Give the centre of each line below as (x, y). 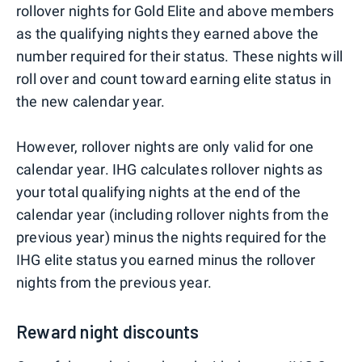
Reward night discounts (108, 332)
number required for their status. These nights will (180, 57)
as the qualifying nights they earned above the (168, 34)
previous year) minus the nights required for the (172, 238)
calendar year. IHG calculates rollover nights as (170, 170)
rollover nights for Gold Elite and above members (175, 11)
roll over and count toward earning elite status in (174, 79)
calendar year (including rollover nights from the (173, 215)
